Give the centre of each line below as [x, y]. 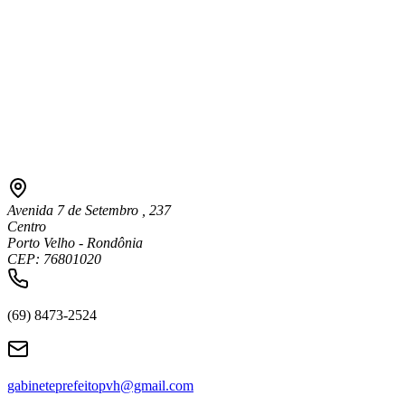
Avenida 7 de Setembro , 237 [89, 211]
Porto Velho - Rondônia [75, 243]
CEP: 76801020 [54, 259]
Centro [27, 227]
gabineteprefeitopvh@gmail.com [100, 386]
